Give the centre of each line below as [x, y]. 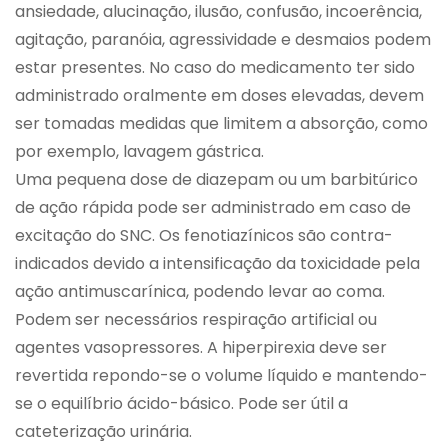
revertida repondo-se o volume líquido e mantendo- [221, 375]
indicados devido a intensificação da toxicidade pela [217, 263]
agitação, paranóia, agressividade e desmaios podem [223, 39]
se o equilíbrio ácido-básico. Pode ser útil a [181, 403]
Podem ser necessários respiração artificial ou [196, 319]
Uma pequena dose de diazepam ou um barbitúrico [216, 179]
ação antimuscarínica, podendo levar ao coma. [200, 291]
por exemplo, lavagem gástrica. [139, 151]
